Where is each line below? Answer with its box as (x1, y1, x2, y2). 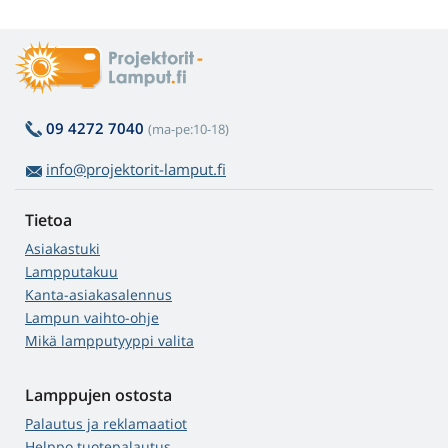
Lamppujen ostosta (25, 383, 172, 406)
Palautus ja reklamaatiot (25, 413, 187, 433)
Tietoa (25, 208, 72, 231)
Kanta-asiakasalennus (25, 284, 172, 304)
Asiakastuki (25, 238, 100, 258)
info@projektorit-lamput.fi (46, 158, 226, 179)
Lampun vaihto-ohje (25, 307, 159, 327)
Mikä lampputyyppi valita (25, 330, 194, 350)
